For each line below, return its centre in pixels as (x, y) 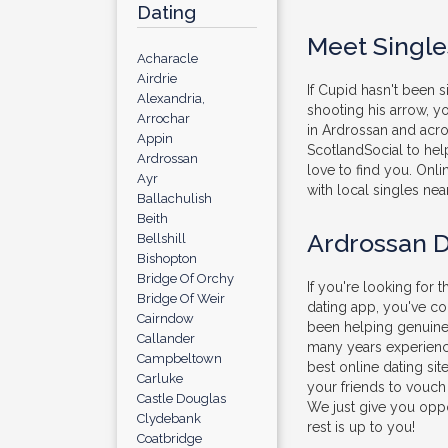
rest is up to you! (361, 427)
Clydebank (169, 418)
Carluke (160, 378)
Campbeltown (179, 358)
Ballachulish (174, 198)
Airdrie (157, 78)
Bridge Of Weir (181, 298)
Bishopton (167, 258)
